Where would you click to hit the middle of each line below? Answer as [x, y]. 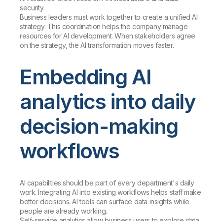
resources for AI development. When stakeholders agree [108, 36]
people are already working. [63, 211]
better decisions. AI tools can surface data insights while [105, 201]
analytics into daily [108, 101]
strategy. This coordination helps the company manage [104, 26]
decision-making [99, 126]
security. [32, 7]
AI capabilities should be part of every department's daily [107, 183]
